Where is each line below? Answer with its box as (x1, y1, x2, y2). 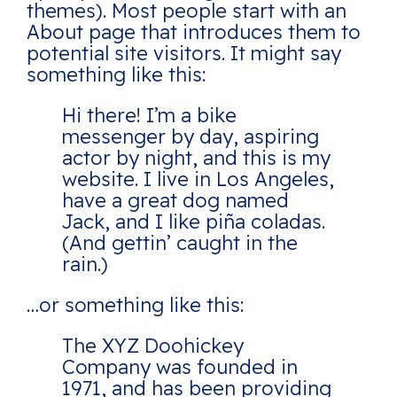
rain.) (62, 252, 108, 277)
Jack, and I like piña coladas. (62, 209, 325, 235)
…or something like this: (27, 292, 244, 318)
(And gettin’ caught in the (62, 230, 298, 256)
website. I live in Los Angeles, (62, 167, 334, 192)
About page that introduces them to (27, 19, 361, 45)
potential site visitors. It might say (27, 41, 341, 66)
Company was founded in (62, 354, 298, 380)
